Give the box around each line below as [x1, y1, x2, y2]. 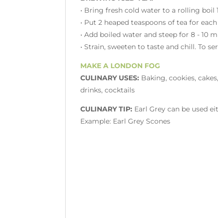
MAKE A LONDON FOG [80, 61, 161, 70]
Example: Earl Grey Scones [80, 116, 171, 126]
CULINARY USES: [80, 73, 140, 82]
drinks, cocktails [80, 85, 135, 94]
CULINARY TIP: [80, 104, 133, 113]
